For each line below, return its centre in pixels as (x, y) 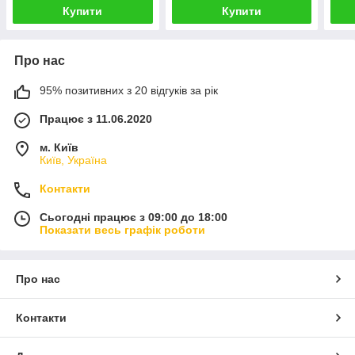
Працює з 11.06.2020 (96, 119)
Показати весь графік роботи (122, 230)
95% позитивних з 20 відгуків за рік (129, 91)
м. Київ (59, 148)
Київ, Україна (73, 160)
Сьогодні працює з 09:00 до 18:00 (134, 218)
